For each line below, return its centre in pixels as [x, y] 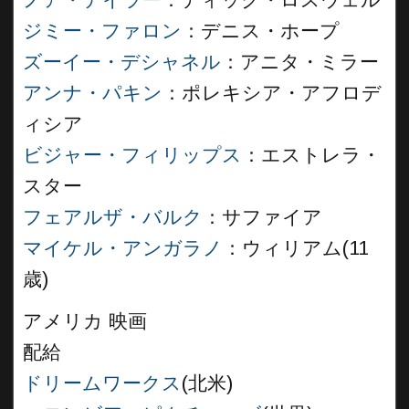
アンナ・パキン [93, 93]
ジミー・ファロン [102, 31]
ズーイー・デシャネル [122, 62]
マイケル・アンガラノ [123, 248]
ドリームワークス [102, 383]
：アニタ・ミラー [300, 62]
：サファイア [262, 217]
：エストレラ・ [311, 155]
